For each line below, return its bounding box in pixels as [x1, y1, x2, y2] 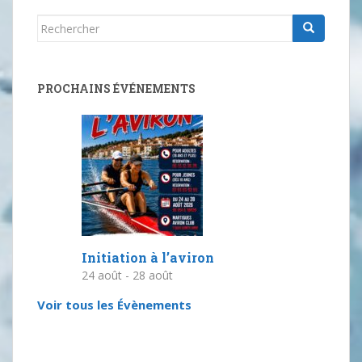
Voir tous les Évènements [37, 296, 192, 313]
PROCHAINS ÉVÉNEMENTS [37, 81, 196, 96]
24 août [82, 267, 122, 283]
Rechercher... [37, 16, 113, 32]
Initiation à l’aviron [82, 248, 214, 266]
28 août [133, 267, 173, 283]
